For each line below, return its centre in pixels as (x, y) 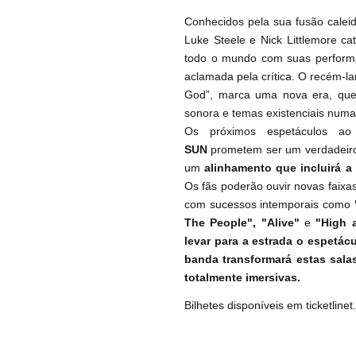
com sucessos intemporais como (269, 204)
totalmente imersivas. (242, 277)
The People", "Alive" (244, 222)
